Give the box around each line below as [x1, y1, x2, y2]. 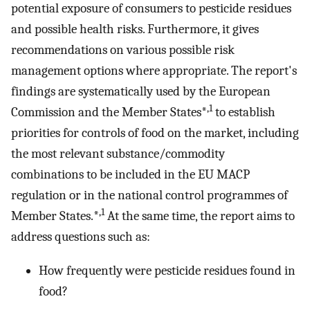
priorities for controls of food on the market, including [11, 125, 299, 141]
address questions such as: [11, 229, 150, 245]
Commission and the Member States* [11, 104, 207, 120]
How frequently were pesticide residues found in [39, 262, 295, 278]
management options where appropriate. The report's [11, 63, 297, 79]
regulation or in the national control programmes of [11, 188, 288, 203]
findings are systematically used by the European [11, 84, 271, 100]
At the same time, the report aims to [104, 208, 295, 224]
